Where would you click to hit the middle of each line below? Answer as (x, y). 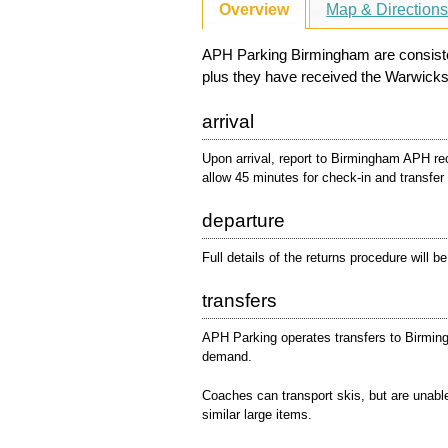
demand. (227, 356)
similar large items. (257, 414)
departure (243, 220)
